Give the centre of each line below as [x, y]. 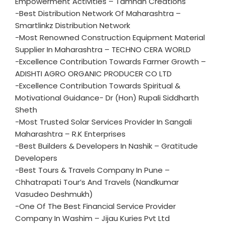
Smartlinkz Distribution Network [73, 25]
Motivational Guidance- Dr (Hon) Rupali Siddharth [107, 98]
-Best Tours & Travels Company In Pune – [92, 170]
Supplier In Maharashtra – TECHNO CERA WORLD [103, 49]
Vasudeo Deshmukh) [54, 194]
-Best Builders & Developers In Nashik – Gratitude [106, 146]
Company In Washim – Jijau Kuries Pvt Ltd [92, 218]
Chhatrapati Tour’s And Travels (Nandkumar [97, 182]
